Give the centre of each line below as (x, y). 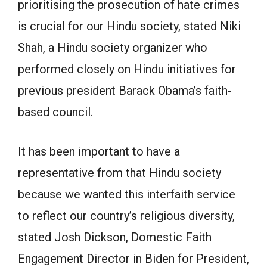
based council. (55, 112)
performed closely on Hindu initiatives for (127, 69)
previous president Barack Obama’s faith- (125, 91)
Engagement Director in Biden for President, (133, 259)
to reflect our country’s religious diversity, (126, 216)
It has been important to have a (99, 151)
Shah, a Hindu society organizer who (113, 48)
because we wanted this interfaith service (127, 194)
